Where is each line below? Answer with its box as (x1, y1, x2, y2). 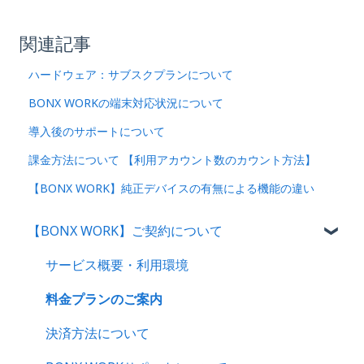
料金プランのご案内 (45, 290, 162, 309)
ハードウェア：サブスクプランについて (28, 66, 234, 82)
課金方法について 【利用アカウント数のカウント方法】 (28, 151, 317, 167)
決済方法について (45, 324, 149, 343)
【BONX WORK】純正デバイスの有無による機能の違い (28, 180, 315, 196)
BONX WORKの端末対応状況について (28, 94, 224, 110)
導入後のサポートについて (28, 123, 166, 139)
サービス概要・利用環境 (45, 256, 188, 275)
